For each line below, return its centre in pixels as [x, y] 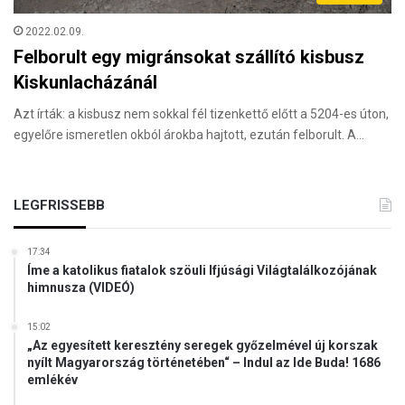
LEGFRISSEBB [59, 206]
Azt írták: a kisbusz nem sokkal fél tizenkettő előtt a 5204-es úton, [201, 114]
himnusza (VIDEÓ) [81, 288]
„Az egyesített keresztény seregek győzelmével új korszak [202, 346]
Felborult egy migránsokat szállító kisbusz [189, 57]
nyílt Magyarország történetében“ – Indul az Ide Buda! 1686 [204, 363]
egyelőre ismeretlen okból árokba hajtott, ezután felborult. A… [189, 135]
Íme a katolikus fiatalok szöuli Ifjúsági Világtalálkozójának [202, 271]
